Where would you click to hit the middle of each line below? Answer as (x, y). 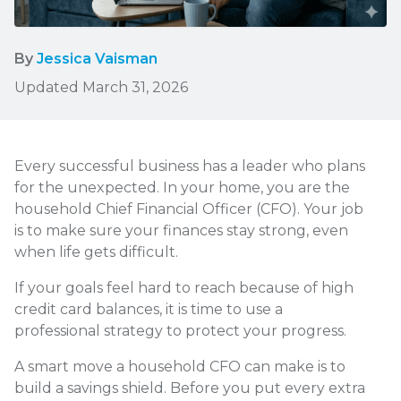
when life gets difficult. (98, 252)
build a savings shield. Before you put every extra (190, 388)
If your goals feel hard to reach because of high (184, 288)
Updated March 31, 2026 (101, 88)
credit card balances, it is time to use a (149, 310)
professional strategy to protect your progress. (180, 331)
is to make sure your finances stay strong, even (181, 231)
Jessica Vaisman (97, 59)
